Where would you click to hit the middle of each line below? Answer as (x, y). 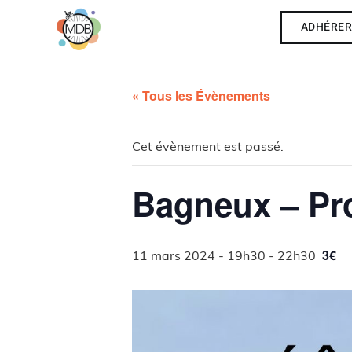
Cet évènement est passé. (208, 147)
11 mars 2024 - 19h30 (199, 256)
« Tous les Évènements (201, 96)
